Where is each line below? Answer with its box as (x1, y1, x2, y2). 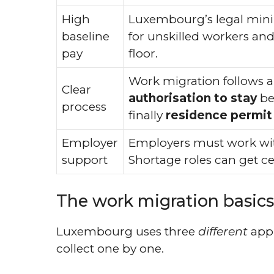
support (62, 152, 108, 167)
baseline (62, 29, 109, 43)
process (62, 99, 106, 114)
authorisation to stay (128, 91, 257, 105)
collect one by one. (56, 242, 164, 256)
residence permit (166, 108, 272, 122)
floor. (128, 46, 158, 61)
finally (128, 108, 166, 122)
